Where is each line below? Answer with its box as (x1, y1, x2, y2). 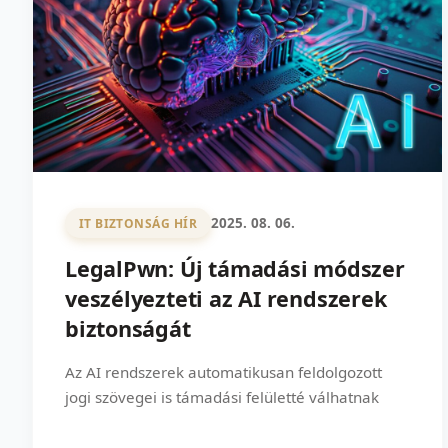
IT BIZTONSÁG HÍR (78, 214, 198, 232)
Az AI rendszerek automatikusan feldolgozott (65, 362, 382, 383)
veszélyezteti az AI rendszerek (65, 284, 387, 314)
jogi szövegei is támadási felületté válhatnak (65, 387, 379, 408)
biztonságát (65, 314, 191, 344)
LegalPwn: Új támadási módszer (65, 254, 405, 284)
